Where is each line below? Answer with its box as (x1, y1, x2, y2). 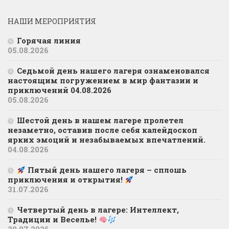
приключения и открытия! (8, 174, 125, 185)
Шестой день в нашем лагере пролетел (17, 115, 184, 126)
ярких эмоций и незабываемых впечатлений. (8, 134, 208, 145)
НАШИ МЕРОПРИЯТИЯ (8, 16, 96, 27)
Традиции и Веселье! (8, 214, 99, 225)
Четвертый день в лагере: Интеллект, (17, 204, 179, 215)
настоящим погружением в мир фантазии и (8, 75, 198, 86)
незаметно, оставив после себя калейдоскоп (8, 125, 197, 135)
